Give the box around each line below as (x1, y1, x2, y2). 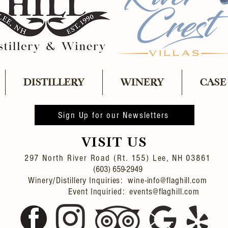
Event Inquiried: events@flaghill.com (36, 186, 199, 197)
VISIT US (81, 134, 148, 150)
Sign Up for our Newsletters (58, 109, 169, 121)
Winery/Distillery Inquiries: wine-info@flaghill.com (28, 175, 207, 186)
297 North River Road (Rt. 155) (24, 153, 153, 163)
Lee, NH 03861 (152, 153, 211, 163)
